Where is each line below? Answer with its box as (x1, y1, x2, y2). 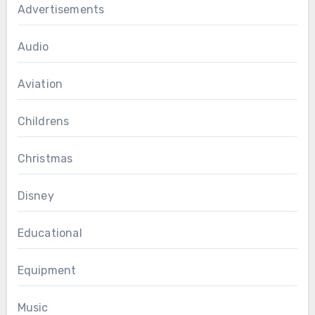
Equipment (17, 263, 77, 277)
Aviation (17, 77, 63, 91)
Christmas (17, 151, 73, 165)
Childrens (17, 114, 70, 128)
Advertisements (17, 2, 105, 16)
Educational (17, 226, 82, 240)
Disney (17, 188, 54, 202)
